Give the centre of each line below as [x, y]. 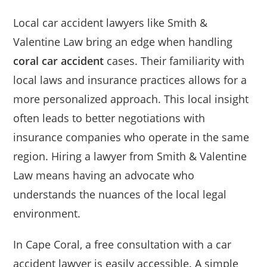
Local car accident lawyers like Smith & [111, 22]
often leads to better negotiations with [109, 118]
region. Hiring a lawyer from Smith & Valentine [130, 156]
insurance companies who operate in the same [131, 137]
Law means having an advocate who [104, 175]
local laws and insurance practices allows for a [130, 80]
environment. [47, 213]
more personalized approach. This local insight [131, 99]
